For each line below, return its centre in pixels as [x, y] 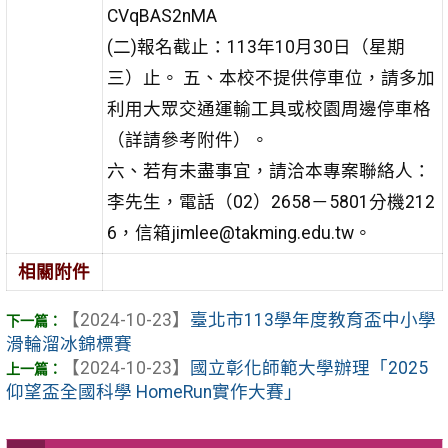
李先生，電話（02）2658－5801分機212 [270, 201]
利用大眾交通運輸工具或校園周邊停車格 [268, 108]
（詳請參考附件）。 [187, 139]
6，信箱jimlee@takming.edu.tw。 [239, 232]
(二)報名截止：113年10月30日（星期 [255, 46]
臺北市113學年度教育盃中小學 [312, 320]
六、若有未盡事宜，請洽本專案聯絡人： [268, 170]
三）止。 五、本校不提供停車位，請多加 [270, 77]
